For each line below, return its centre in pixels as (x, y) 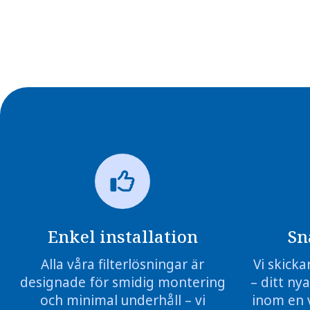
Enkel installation (122, 236)
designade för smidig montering (122, 282)
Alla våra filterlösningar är (123, 264)
